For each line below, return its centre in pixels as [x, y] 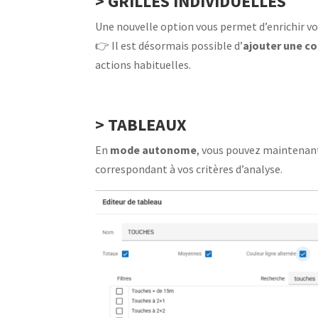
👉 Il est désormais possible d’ [169, 45]
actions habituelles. [143, 64]
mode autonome [154, 149]
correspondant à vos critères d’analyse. [189, 169]
